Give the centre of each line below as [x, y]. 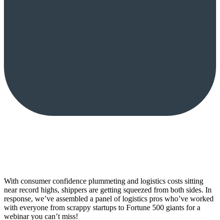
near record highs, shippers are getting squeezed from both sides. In [108, 190]
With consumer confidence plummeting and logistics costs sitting [104, 181]
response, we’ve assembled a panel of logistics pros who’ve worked [109, 198]
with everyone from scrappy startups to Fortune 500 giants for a [102, 207]
